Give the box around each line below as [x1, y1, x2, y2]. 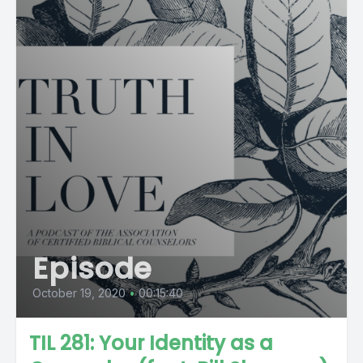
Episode [32, 248, 153, 289]
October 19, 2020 [32, 286, 126, 300]
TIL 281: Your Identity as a [29, 330, 273, 357]
